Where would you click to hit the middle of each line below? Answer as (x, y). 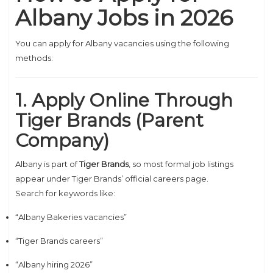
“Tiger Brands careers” (59, 241)
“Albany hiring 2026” (54, 264)
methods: (34, 58)
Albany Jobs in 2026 (124, 18)
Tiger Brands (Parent (109, 120)
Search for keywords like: (65, 193)
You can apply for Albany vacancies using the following (122, 43)
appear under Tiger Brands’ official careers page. (112, 179)
